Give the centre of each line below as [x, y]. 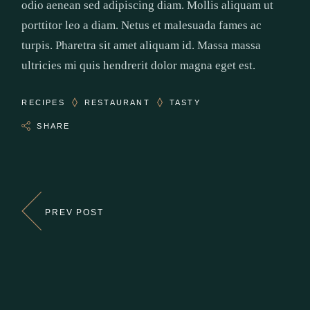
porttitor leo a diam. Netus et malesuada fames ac [142, 26]
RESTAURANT [117, 103]
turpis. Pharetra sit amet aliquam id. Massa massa [142, 46]
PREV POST [74, 212]
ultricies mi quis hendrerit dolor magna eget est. [139, 66]
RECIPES [43, 103]
